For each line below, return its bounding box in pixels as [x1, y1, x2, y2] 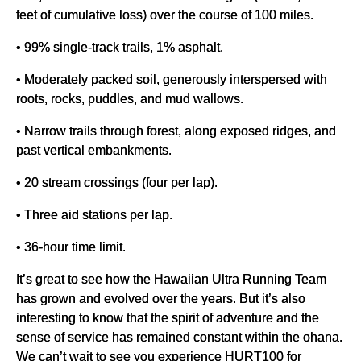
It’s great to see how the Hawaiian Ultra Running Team [16, 272, 326, 287]
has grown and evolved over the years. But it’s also [16, 291, 305, 306]
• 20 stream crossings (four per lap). [16, 175, 218, 190]
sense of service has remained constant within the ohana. [16, 330, 342, 345]
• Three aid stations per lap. [16, 207, 172, 222]
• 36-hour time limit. [16, 239, 126, 255]
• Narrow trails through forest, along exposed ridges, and [16, 123, 336, 139]
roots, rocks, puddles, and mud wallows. [16, 91, 243, 106]
